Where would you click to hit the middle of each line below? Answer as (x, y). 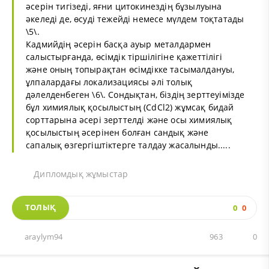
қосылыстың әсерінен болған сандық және (117, 133)
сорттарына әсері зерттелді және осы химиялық (129, 120)
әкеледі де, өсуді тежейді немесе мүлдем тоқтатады (135, 19)
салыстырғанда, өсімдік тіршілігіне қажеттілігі (124, 57)
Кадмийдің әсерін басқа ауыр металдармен (119, 44)
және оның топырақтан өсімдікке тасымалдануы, (130, 70)
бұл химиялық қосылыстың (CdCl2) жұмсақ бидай (130, 107)
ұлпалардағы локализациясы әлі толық (109, 82)
